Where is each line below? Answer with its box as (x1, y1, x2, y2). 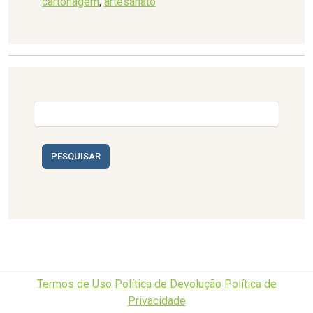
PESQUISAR (51, 150, 101, 161)
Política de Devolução (114, 277, 221, 291)
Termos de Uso (36, 277, 112, 291)
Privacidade (127, 293, 186, 307)
